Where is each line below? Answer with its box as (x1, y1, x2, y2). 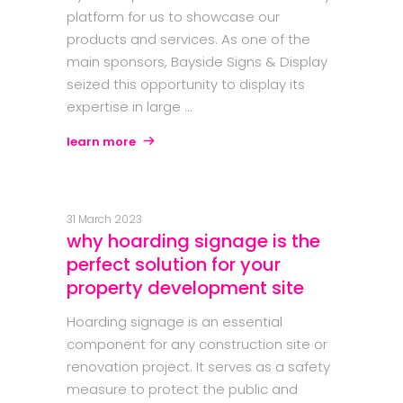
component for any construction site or (67, 335, 327, 354)
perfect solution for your (67, 252, 281, 278)
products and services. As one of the (67, 30, 310, 49)
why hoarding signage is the (67, 228, 320, 255)
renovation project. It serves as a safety (67, 357, 330, 377)
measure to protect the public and (67, 380, 298, 399)
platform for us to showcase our (67, 7, 280, 27)
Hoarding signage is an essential (67, 312, 282, 332)
